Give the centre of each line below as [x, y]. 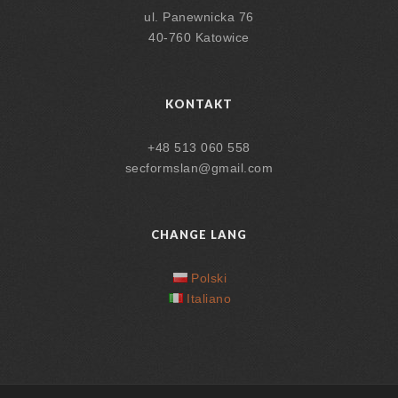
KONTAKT [199, 104]
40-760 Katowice [199, 37]
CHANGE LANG [199, 235]
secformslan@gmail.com [199, 168]
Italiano [209, 298]
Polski [209, 278]
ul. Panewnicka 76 [199, 17]
